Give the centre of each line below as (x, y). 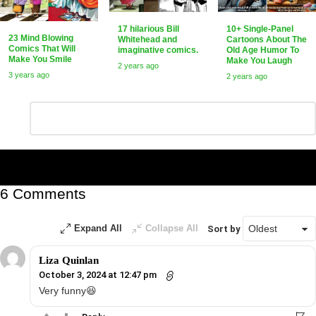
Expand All (98, 228)
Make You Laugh (260, 61)
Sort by (225, 229)
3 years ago (29, 74)
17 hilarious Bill (148, 29)
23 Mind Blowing (41, 38)
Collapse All (172, 228)
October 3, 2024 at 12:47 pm (99, 275)
